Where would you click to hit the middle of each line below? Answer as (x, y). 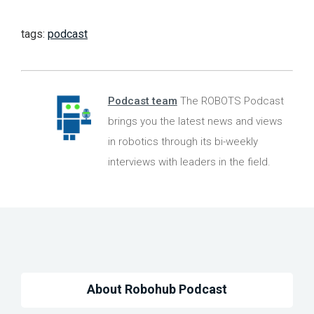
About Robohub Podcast (157, 289)
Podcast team (142, 101)
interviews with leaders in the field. (189, 162)
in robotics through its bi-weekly (183, 142)
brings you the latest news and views (195, 122)
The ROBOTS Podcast (230, 101)
